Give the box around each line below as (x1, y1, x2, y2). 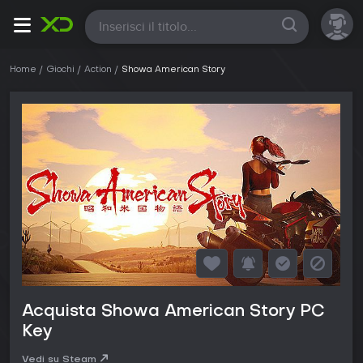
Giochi (46, 66, 75, 75)
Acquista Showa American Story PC (22, 304, 325, 321)
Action (84, 66, 112, 75)
